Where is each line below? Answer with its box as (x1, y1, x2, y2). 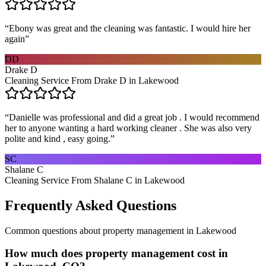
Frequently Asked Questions (5, 197, 176, 213)
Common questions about (5, 225, 103, 236)
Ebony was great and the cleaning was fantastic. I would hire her (9, 23, 251, 33)
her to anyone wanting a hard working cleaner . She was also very (5, 122, 252, 133)
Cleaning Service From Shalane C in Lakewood (5, 175, 185, 185)
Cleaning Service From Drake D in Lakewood (5, 75, 179, 85)
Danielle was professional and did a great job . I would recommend (9, 112, 259, 122)
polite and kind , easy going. (5, 133, 110, 144)
